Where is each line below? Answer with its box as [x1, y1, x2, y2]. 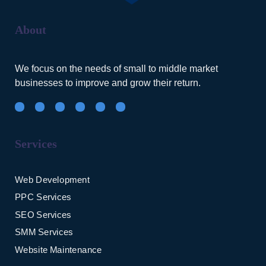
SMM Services [15, 227, 73, 237]
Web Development [15, 175, 90, 185]
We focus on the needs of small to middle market [15, 64, 218, 74]
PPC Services [15, 192, 71, 202]
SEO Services [15, 210, 71, 220]
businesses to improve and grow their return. [15, 78, 201, 88]
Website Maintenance [15, 245, 102, 255]
